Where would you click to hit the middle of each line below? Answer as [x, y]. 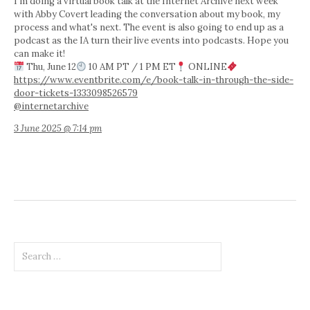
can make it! [39, 54]
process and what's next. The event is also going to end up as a [149, 28]
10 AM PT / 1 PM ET [131, 67]
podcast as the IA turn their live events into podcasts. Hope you [151, 41]
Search [28, 248]
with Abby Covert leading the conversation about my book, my [147, 15]
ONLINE [206, 67]
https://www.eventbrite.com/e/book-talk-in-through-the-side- [154, 80]
